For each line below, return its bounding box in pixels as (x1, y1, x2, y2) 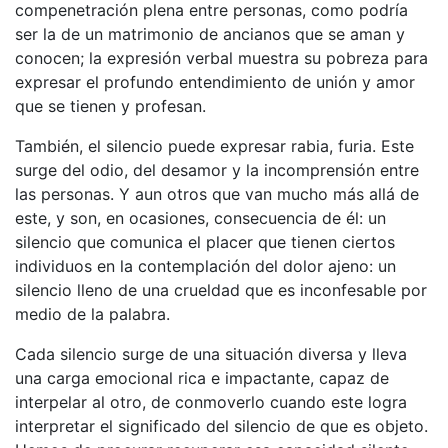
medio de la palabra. (15, 303, 170, 324)
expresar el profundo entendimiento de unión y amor (15, 71, 415, 92)
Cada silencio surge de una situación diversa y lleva (15, 343, 407, 364)
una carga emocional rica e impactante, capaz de (15, 367, 389, 388)
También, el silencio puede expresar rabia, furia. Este (15, 135, 414, 156)
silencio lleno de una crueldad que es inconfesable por (15, 279, 427, 300)
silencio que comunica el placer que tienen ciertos (15, 231, 395, 252)
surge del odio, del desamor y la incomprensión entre (15, 159, 419, 180)
